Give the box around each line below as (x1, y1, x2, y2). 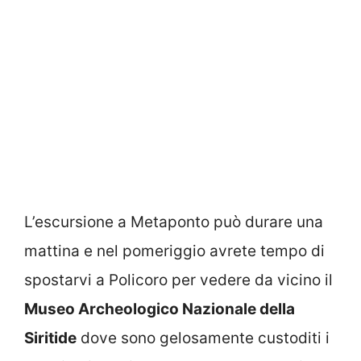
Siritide (24, 328, 77, 347)
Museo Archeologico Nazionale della (24, 299, 295, 318)
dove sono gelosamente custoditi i (77, 328, 330, 347)
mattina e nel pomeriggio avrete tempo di (24, 241, 325, 260)
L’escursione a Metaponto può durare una (24, 212, 323, 231)
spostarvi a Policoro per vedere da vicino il (24, 270, 333, 289)
